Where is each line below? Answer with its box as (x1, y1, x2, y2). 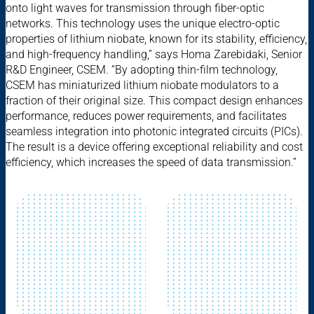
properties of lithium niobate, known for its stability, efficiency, (6, 32, 307, 46)
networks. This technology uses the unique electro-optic (6, 16, 280, 30)
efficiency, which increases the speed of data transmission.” (6, 155, 296, 169)
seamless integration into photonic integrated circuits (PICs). (6, 124, 303, 138)
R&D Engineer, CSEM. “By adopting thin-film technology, (6, 62, 278, 76)
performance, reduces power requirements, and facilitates (6, 109, 287, 123)
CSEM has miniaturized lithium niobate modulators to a (6, 78, 279, 92)
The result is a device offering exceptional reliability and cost (6, 139, 303, 153)
